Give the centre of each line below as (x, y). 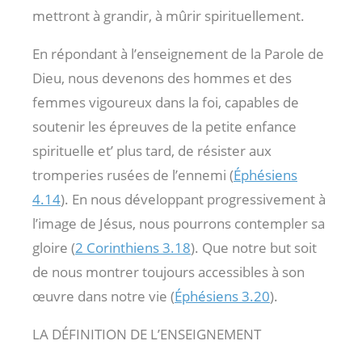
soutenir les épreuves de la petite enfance (164, 126)
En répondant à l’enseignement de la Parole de (178, 53)
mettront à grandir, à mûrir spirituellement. (168, 15)
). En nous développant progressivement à (193, 199)
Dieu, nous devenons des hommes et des (162, 78)
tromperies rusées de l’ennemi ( (133, 175)
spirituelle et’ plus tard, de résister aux (152, 150)
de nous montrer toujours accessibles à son (168, 271)
